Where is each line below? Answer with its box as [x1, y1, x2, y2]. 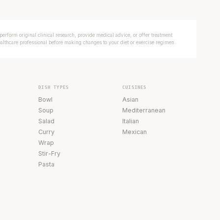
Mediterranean [122, 106, 166, 114]
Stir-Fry [38, 149, 61, 157]
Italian [122, 117, 139, 125]
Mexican [122, 128, 147, 136]
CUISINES [122, 84, 147, 90]
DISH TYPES [38, 84, 69, 90]
